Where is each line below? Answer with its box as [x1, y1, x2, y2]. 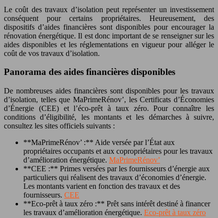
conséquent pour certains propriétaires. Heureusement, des [4, 14, 214, 22]
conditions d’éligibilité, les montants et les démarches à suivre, [4, 113, 214, 122]
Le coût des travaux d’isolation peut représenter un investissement [4, 5, 214, 14]
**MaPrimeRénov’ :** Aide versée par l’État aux [23, 138, 175, 147]
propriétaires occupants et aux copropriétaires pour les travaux [23, 147, 213, 156]
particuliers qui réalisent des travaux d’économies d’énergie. [23, 173, 206, 182]
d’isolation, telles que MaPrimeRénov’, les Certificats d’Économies [4, 95, 214, 104]
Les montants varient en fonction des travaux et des [23, 182, 180, 191]
